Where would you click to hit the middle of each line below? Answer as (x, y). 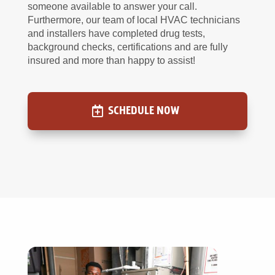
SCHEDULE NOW (143, 111)
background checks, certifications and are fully (127, 47)
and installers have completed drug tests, (116, 34)
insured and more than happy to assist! (111, 61)
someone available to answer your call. (112, 7)
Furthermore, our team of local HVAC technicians (134, 20)
